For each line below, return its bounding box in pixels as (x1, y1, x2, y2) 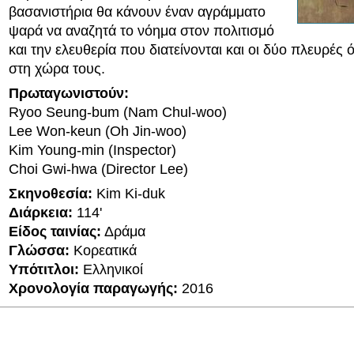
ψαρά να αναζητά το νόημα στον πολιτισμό (9, 23, 274, 39)
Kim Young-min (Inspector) (9, 142, 176, 158)
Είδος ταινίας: (9, 224, 101, 239)
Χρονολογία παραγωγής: (9, 281, 178, 296)
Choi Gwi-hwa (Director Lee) (9, 161, 188, 177)
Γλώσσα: (9, 243, 70, 258)
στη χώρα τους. (9, 61, 105, 77)
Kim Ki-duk (92, 186, 165, 201)
